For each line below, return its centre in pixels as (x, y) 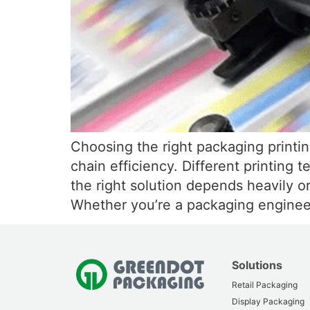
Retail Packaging (264, 285)
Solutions (257, 265)
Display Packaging (269, 302)
